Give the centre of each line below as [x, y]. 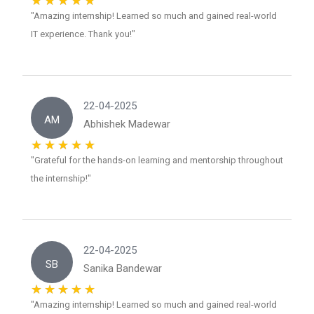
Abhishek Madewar [127, 124]
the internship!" [61, 179]
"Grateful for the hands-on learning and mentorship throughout [157, 161]
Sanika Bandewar [123, 269]
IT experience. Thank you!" [83, 34]
